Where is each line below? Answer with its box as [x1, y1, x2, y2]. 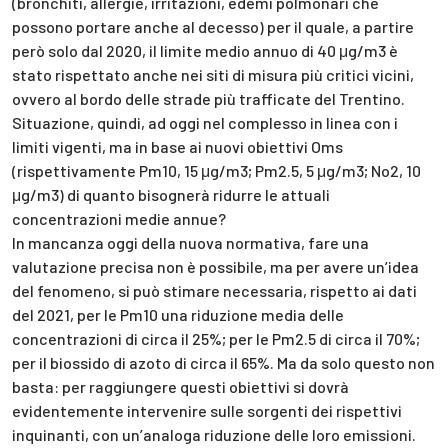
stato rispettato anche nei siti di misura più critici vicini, [12, 64, 414, 84]
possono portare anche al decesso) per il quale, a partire [12, 16, 414, 36]
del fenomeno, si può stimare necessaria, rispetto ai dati [12, 280, 417, 300]
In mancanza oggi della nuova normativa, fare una [12, 232, 369, 252]
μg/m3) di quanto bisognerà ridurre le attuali [12, 184, 330, 204]
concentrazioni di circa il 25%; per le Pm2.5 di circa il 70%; [12, 328, 420, 348]
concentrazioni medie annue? [12, 208, 226, 228]
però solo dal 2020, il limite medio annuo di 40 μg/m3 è [12, 40, 398, 60]
